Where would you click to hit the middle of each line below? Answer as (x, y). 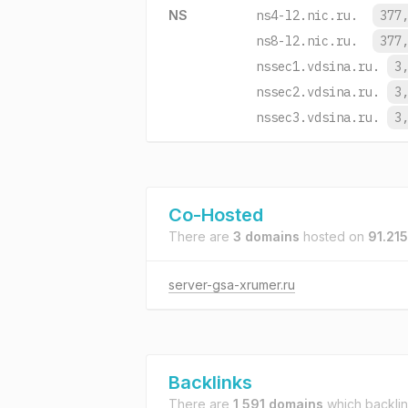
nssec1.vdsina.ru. (318, 66)
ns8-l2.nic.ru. (307, 41)
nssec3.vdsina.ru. (318, 117)
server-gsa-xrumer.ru (232, 285)
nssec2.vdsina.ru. (318, 92)
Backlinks (210, 382)
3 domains (266, 236)
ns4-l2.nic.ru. (307, 15)
